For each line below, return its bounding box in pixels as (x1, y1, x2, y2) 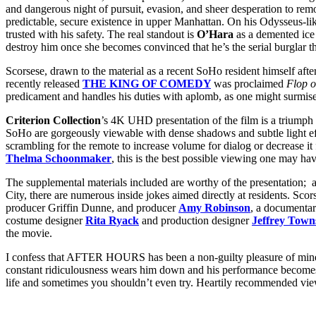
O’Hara (197, 28, 233, 41)
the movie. (6, 227, 52, 240)
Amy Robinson (178, 202, 250, 214)
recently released (6, 78, 83, 90)
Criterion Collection (6, 114, 101, 127)
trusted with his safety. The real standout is (6, 28, 197, 41)
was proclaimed (214, 78, 286, 90)
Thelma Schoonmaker (6, 152, 111, 165)
